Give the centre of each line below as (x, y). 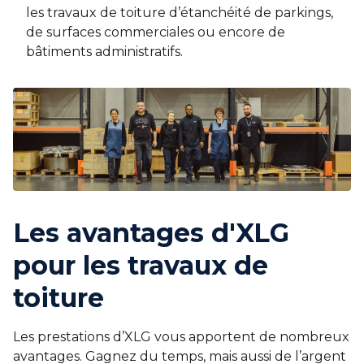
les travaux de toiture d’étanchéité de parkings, (180, 13)
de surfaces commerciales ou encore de (156, 32)
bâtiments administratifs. (104, 52)
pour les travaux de (141, 265)
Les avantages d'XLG (151, 232)
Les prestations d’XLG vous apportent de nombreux (181, 336)
